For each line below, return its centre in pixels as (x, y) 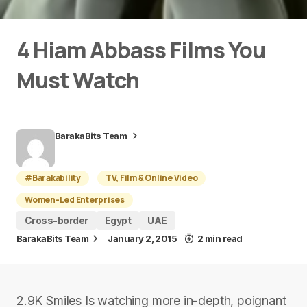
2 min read (220, 238)
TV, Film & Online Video (151, 178)
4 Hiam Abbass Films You (141, 50)
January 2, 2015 (143, 238)
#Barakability (53, 178)
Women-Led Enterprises (75, 200)
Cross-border (57, 220)
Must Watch (78, 80)
